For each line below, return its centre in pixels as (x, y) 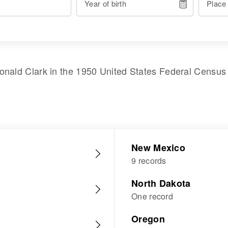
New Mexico (158, 148)
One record (152, 196)
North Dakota (161, 183)
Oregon (148, 219)
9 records (149, 161)
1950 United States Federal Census (151, 71)
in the (62, 71)
